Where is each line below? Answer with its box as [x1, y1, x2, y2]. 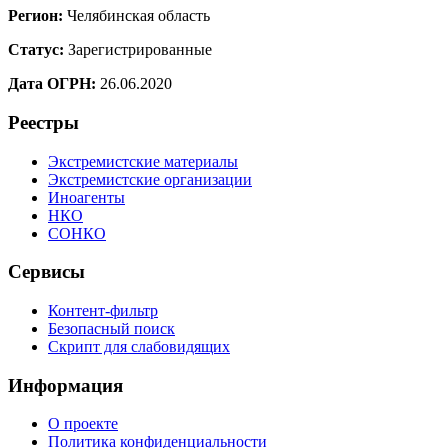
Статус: [8, 41, 64, 59]
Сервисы [8, 261, 85, 283]
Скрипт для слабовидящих [48, 338, 230, 356]
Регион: [8, 7, 63, 25]
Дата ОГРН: [8, 75, 96, 93]
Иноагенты [48, 188, 125, 206]
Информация [8, 374, 123, 396]
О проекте [48, 415, 118, 433]
